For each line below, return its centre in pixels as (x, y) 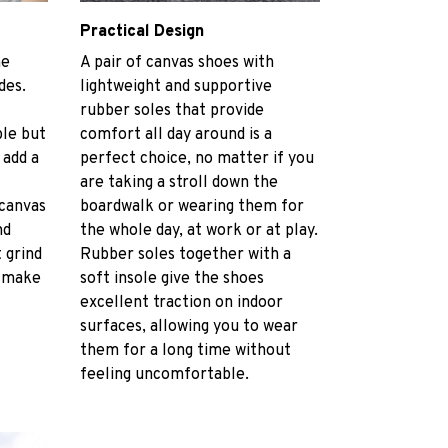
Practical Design (142, 32)
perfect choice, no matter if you (197, 158)
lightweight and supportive (176, 86)
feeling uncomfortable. (166, 374)
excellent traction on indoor (181, 302)
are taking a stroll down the (179, 182)
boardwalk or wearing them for (192, 206)
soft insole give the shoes (172, 278)
